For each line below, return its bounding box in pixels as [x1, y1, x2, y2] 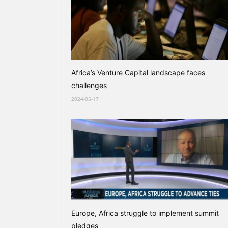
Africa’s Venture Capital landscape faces [71, 68, 205, 77]
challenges [71, 81, 107, 90]
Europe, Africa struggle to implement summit [71, 209, 219, 217]
